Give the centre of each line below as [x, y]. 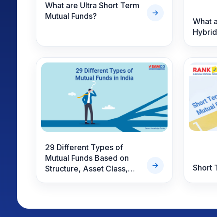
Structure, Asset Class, [86, 169]
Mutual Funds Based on [87, 158]
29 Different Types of [84, 147]
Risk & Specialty [74, 179]
